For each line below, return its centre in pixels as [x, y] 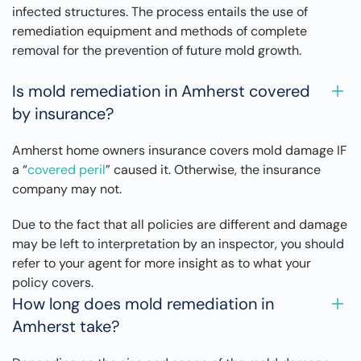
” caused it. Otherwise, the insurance [213, 170]
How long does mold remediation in [143, 304]
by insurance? [63, 114]
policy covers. [53, 283]
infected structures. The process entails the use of [160, 12]
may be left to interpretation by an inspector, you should [178, 244]
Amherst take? [66, 327]
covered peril [66, 170]
